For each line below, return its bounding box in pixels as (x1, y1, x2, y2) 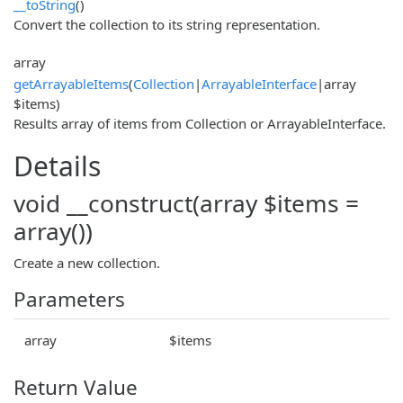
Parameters (13, 284, 125, 313)
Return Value (13, 372, 138, 401)
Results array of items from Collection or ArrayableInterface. (13, 113, 386, 132)
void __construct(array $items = (13, 186, 359, 219)
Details (13, 147, 101, 184)
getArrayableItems (13, 74, 129, 93)
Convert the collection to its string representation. (13, 14, 320, 33)
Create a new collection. (13, 253, 160, 272)
